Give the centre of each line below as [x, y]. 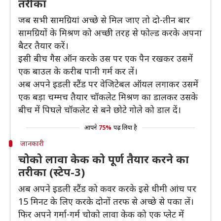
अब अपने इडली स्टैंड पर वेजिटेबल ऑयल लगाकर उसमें [108, 84]
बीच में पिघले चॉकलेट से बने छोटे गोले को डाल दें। [100, 110]
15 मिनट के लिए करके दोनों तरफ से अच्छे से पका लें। [106, 201]
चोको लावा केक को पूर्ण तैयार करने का [104, 159]
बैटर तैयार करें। [43, 45]
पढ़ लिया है [125, 128]
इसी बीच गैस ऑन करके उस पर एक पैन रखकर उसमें [106, 58]
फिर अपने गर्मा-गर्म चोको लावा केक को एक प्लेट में [101, 214]
